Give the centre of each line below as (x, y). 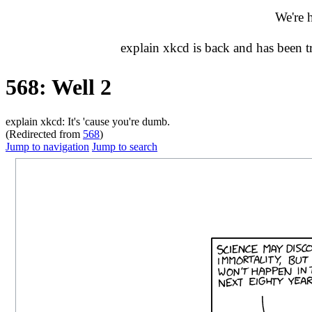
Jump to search (125, 146)
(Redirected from (44, 134)
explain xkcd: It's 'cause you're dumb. (88, 121)
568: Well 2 (58, 87)
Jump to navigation (47, 146)
